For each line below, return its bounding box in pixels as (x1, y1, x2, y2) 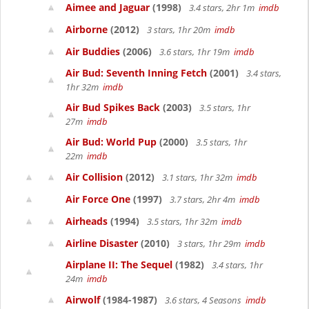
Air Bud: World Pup (66, 135, 157, 148)
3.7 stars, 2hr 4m (168, 193, 239, 206)
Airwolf (66, 293, 100, 306)
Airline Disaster (66, 237, 138, 250)
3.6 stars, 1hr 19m (157, 46, 234, 58)
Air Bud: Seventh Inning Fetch (66, 66, 207, 79)
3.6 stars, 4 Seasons (163, 294, 246, 306)
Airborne (66, 23, 108, 36)
